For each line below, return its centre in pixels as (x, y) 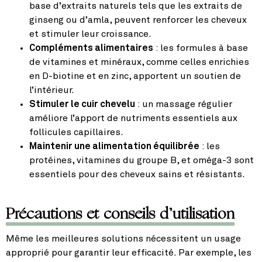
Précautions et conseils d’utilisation (120, 213)
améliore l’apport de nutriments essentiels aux (133, 118)
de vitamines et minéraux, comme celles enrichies (139, 62)
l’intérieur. (52, 90)
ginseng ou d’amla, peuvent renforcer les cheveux (138, 20)
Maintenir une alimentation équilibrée (114, 146)
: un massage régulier (184, 104)
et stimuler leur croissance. (90, 34)
